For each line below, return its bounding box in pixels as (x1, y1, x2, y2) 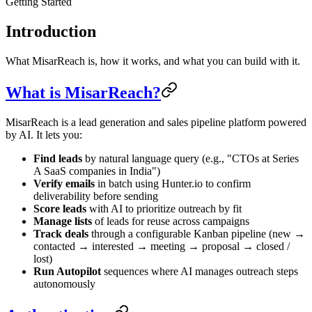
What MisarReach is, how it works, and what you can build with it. (6, 54, 300, 67)
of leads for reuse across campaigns (92, 214, 249, 227)
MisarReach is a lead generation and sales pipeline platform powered (6, 116, 306, 128)
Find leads (33, 152, 82, 164)
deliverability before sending (33, 189, 158, 202)
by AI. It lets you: (6, 128, 82, 141)
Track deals (33, 227, 88, 240)
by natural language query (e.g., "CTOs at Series (82, 152, 299, 164)
